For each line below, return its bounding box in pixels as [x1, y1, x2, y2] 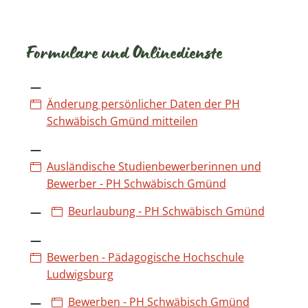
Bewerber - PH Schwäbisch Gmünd [46, 175, 226, 191]
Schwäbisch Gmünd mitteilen [46, 113, 198, 129]
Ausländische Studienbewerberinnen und [46, 158, 261, 174]
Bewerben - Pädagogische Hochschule [46, 249, 244, 265]
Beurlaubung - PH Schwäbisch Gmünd [67, 203, 265, 219]
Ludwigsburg [46, 266, 113, 282]
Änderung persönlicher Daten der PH [46, 96, 240, 111]
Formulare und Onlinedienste [24, 45, 223, 66]
